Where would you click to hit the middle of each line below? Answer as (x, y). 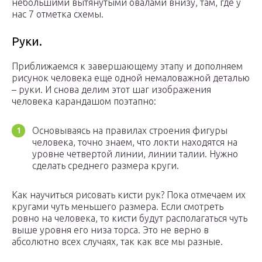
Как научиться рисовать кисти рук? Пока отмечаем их (129, 195)
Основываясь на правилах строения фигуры (130, 131)
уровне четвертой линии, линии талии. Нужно (135, 154)
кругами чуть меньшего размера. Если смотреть (118, 207)
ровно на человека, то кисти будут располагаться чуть (130, 218)
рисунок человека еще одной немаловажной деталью (131, 78)
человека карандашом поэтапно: (84, 101)
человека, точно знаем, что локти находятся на (135, 142)
